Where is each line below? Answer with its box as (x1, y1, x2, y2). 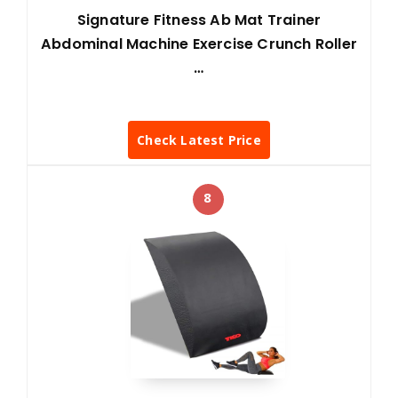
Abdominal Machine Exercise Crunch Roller (41, 34, 358, 55)
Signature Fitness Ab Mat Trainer (76, 10, 322, 31)
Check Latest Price (137, 131, 261, 148)
